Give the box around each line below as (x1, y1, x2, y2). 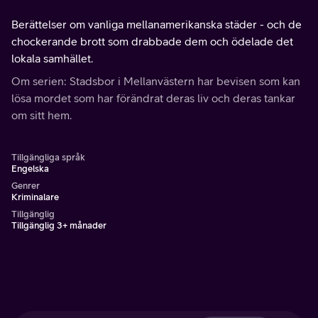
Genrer (11, 180, 40, 191)
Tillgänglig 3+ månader (11, 220, 106, 231)
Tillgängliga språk (11, 152, 85, 163)
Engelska (11, 163, 49, 174)
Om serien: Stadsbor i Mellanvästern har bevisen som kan (11, 75, 300, 87)
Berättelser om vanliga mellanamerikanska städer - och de (11, 18, 302, 31)
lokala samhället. (11, 52, 93, 65)
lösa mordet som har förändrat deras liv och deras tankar (11, 92, 295, 104)
